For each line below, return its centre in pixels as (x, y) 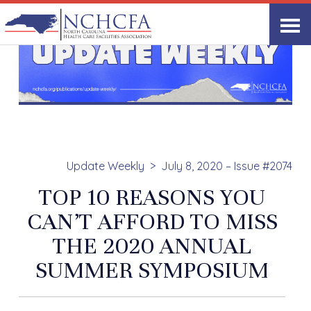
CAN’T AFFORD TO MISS (152, 222)
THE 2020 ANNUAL (152, 246)
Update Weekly (105, 166)
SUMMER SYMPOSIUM (152, 270)
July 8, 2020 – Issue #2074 (226, 166)
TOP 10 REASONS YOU (152, 197)
